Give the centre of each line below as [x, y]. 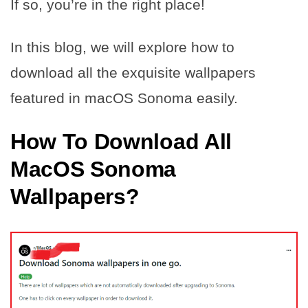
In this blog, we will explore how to [122, 47]
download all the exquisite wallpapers [133, 73]
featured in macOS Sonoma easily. [126, 98]
